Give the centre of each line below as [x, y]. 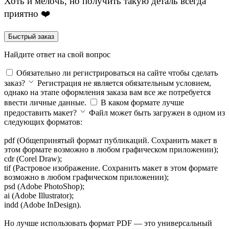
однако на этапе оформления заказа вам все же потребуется [107, 92]
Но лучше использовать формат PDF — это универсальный [108, 223]
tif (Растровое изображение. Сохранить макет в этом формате [111, 168]
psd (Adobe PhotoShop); [44, 186]
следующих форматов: [43, 122]
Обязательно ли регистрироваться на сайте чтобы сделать [117, 73]
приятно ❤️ [27, 13]
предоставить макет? [40, 112]
